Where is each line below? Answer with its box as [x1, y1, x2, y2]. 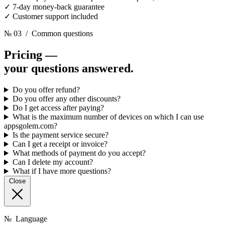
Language [12, 214, 47, 223]
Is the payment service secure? [12, 131, 108, 140]
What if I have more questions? [12, 167, 111, 176]
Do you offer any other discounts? [12, 94, 121, 103]
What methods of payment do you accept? [12, 149, 146, 158]
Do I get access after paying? [12, 103, 104, 113]
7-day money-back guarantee [13, 3, 104, 12]
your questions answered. [4, 62, 134, 75]
